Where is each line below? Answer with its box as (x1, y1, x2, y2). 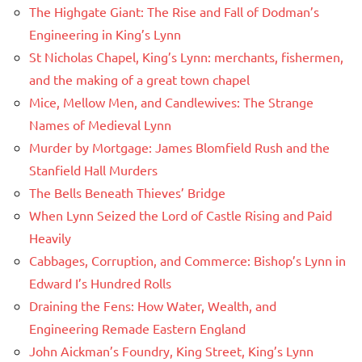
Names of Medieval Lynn (29, 116, 171, 133)
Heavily (29, 229, 71, 246)
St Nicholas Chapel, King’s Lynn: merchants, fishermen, (29, 48, 343, 65)
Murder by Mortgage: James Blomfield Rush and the (29, 138, 330, 155)
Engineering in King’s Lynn (29, 25, 181, 42)
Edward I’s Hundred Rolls (29, 274, 171, 291)
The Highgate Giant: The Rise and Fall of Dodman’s (29, 2, 319, 19)
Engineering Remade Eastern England (29, 319, 246, 336)
